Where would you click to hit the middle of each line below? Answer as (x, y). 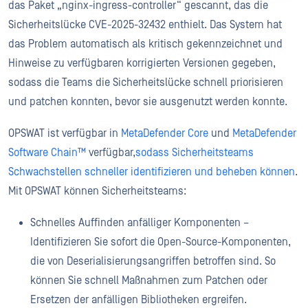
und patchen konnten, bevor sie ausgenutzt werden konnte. (148, 102)
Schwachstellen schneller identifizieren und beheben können (152, 172)
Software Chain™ (47, 153)
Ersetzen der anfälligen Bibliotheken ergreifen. (139, 300)
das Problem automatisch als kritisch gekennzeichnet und (145, 44)
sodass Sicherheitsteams (195, 153)
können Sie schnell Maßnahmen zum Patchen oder (149, 281)
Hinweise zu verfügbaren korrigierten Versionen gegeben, (142, 64)
